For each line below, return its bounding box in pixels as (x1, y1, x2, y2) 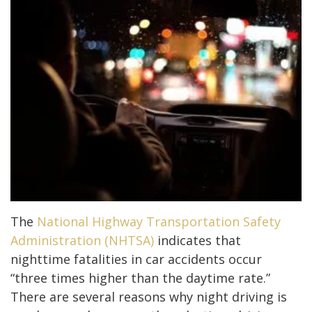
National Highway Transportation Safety (37, 212, 281, 230)
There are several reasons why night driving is (10, 288, 287, 305)
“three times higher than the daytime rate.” (10, 269, 270, 286)
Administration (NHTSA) (10, 231, 154, 249)
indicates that (154, 231, 241, 249)
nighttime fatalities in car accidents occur (10, 250, 262, 267)
